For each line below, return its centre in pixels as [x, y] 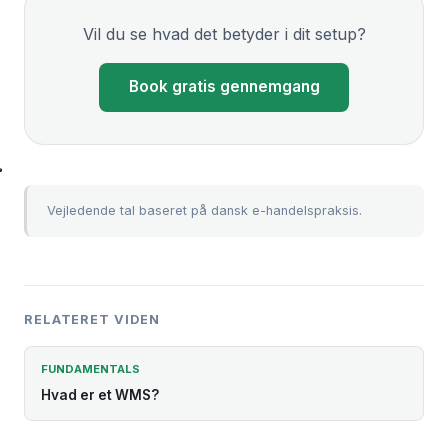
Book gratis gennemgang [224, 87]
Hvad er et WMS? [100, 394]
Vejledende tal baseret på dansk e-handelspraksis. [204, 211]
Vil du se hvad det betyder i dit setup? [224, 33]
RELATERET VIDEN [92, 320]
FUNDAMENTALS [90, 368]
